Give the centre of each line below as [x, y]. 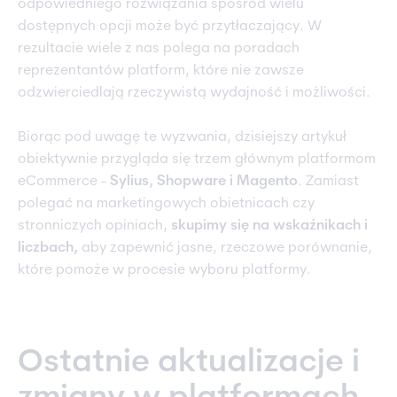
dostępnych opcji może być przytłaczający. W [170, 27]
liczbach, [48, 249]
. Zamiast [328, 182]
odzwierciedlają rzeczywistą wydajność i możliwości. [194, 93]
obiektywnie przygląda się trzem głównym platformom [197, 160]
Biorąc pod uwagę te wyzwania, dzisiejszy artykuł [182, 138]
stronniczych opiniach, [94, 226]
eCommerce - [62, 182]
